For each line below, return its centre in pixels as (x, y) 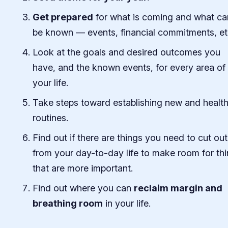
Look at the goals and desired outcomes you (126, 52)
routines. (50, 118)
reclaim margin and (178, 188)
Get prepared (63, 17)
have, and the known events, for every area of (129, 67)
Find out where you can (83, 188)
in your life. (127, 203)
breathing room (68, 203)
